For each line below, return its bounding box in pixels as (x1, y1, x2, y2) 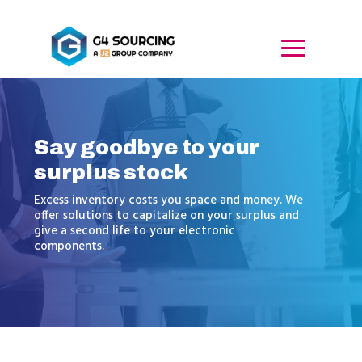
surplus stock (33, 161, 188, 184)
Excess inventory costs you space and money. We (33, 191, 303, 211)
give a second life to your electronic (33, 221, 235, 242)
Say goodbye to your (33, 136, 259, 159)
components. (33, 237, 104, 257)
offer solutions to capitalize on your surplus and (33, 206, 299, 226)
